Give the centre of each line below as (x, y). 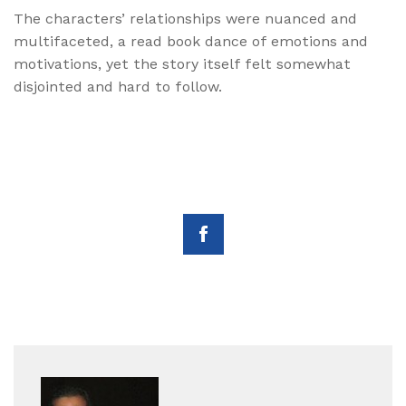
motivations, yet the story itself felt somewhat (182, 64)
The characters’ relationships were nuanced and (185, 19)
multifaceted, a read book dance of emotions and (191, 42)
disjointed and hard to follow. (118, 87)
